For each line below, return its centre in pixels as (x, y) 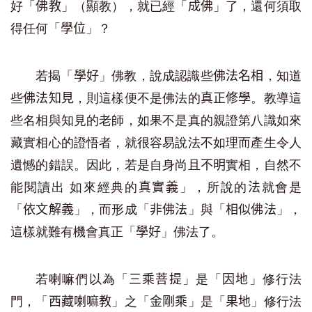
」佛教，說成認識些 (156, 76)
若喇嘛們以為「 (83, 279)
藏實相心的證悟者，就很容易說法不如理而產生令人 (156, 143)
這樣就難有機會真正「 (73, 232)
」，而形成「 (112, 210)
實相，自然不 (264, 165)
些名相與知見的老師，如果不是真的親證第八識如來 (156, 120)
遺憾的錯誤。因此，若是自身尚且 (106, 165)
